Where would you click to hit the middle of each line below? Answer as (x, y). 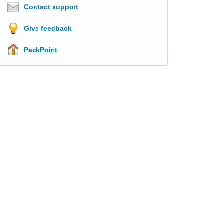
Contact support (51, 7)
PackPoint (40, 50)
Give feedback (47, 28)
